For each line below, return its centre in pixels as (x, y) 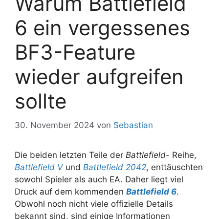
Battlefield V (39, 167)
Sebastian (133, 125)
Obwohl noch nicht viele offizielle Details (94, 204)
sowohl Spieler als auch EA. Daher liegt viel (99, 179)
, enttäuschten (175, 167)
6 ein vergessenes (102, 28)
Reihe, (183, 155)
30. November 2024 (55, 125)
